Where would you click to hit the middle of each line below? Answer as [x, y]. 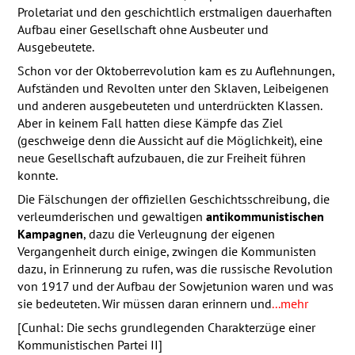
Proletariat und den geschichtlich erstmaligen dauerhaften [174, 11]
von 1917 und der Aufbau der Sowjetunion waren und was [175, 286]
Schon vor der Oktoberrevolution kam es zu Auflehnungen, [176, 70]
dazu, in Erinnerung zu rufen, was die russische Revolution [175, 268]
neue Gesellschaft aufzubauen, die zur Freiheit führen [161, 157]
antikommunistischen [265, 216]
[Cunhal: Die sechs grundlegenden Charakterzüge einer [166, 327]
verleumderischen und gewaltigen [111, 216]
